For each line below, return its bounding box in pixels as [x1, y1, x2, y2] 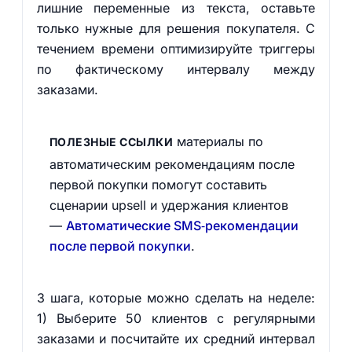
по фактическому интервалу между [36, 61, 316, 77]
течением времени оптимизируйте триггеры [36, 41, 316, 57]
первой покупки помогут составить [49, 177, 267, 192]
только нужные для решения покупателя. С [36, 20, 316, 36]
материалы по [173, 134, 264, 149]
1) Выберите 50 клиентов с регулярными [36, 310, 316, 326]
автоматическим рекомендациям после [49, 156, 295, 172]
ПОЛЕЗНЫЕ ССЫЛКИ [49, 135, 174, 148]
